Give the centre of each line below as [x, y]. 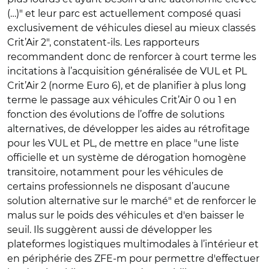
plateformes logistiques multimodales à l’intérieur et [133, 244]
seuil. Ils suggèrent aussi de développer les [110, 229]
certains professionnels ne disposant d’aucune [119, 186]
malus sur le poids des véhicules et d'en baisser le [126, 215]
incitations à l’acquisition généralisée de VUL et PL [127, 71]
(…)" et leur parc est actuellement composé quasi [124, 13]
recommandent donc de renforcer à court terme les [132, 56]
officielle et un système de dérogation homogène [127, 157]
